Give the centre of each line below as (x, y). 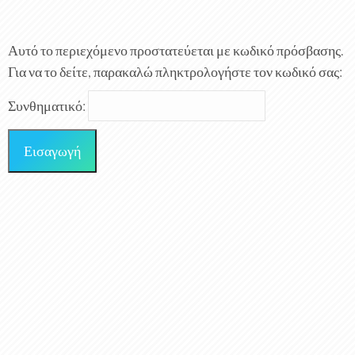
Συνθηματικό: (48, 105)
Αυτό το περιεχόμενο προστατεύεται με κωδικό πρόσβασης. (176, 50)
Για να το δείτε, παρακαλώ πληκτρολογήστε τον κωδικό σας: (175, 71)
